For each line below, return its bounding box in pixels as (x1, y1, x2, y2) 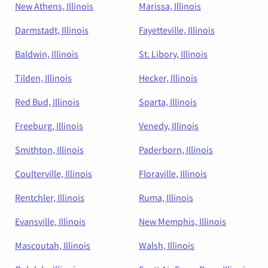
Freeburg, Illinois (15, 119, 83, 132)
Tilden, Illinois (15, 71, 72, 84)
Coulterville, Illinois (15, 167, 92, 179)
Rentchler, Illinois (15, 191, 84, 203)
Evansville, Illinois (15, 215, 86, 227)
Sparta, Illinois (139, 95, 197, 108)
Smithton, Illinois (15, 143, 84, 156)
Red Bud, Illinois (15, 95, 80, 108)
